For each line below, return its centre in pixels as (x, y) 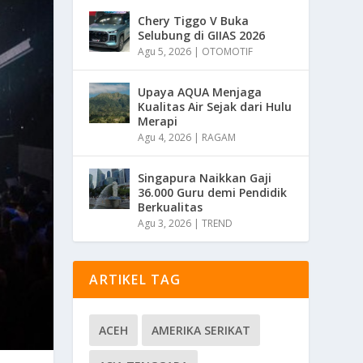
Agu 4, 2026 (165, 138)
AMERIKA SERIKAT (201, 331)
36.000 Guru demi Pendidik (213, 193)
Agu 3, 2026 (165, 224)
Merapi (158, 122)
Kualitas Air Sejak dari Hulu (215, 107)
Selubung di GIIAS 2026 (202, 36)
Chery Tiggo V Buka (194, 21)
